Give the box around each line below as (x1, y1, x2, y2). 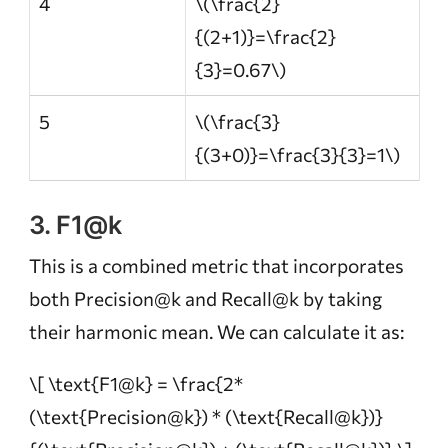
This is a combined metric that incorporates (28, 254, 404, 278)
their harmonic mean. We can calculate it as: (28, 320, 404, 344)
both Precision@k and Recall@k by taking (28, 287, 382, 311)
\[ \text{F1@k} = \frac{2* (28, 372, 243, 396)
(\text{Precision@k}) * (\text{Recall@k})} (28, 405, 383, 429)
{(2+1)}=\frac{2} (195, 25, 336, 49)
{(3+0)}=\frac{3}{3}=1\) (195, 143, 400, 167)
